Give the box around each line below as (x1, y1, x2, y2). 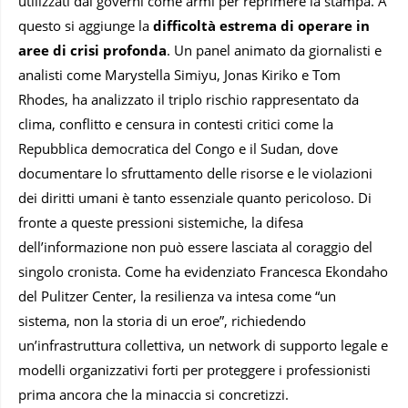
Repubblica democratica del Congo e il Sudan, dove (18, 138, 338, 158)
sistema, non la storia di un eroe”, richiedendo (18, 311, 306, 330)
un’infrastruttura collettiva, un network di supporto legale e (18, 335, 388, 354)
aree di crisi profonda (18, 40, 167, 59)
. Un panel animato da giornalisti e (167, 40, 382, 59)
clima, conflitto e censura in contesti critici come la (18, 114, 333, 133)
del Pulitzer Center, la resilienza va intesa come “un (18, 286, 336, 305)
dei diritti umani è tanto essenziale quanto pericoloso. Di (18, 188, 372, 207)
